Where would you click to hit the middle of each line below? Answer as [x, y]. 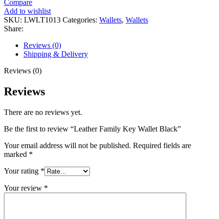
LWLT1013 [43, 20]
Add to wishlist [27, 11]
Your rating [22, 171]
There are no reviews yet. [43, 112]
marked [16, 154]
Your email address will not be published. [67, 145]
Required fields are [162, 145]
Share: [14, 28]
